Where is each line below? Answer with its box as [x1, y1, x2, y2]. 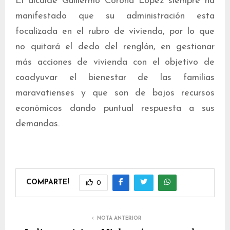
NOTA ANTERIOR [97, 216, 142, 221]
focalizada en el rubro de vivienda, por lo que [15, 27, 215, 36]
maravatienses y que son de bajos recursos [15, 88, 215, 98]
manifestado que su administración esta [15, 11, 215, 21]
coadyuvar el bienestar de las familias [15, 73, 215, 83]
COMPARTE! [26, 178, 69, 186]
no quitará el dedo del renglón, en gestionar [15, 42, 215, 52]
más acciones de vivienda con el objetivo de [15, 57, 215, 67]
